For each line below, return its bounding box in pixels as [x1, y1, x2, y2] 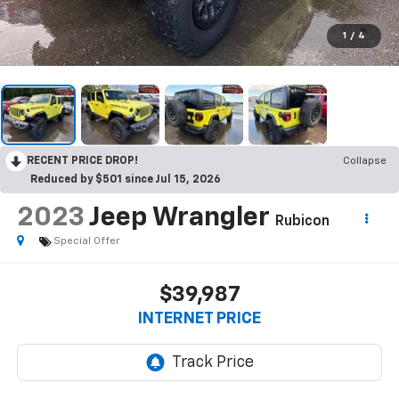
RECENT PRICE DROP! [27, 155, 138, 167]
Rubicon [274, 214, 330, 229]
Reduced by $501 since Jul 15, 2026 [30, 174, 221, 185]
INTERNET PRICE [138, 311, 261, 328]
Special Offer [53, 235, 120, 247]
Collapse [343, 155, 387, 167]
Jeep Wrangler [88, 204, 270, 232]
